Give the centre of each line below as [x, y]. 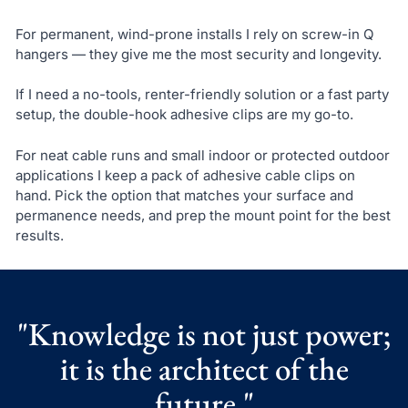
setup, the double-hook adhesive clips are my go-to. [184, 115]
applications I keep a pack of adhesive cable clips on [185, 175]
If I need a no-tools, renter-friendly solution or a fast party [202, 95]
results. [39, 235]
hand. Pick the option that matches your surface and [184, 195]
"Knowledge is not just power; [204, 333]
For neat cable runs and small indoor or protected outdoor [202, 155]
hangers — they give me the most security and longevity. [198, 54]
